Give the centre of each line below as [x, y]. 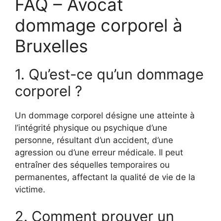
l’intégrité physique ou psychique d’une [91, 128]
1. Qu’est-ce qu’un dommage [109, 74]
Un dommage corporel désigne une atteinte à [105, 115]
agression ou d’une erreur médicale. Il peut [99, 152]
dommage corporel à [99, 25]
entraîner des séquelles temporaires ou [92, 165]
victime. [30, 189]
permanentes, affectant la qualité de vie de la [105, 177]
